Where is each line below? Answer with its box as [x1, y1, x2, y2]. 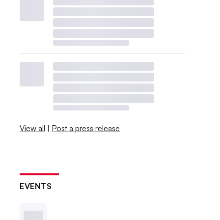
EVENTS [20, 181, 52, 191]
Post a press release [52, 123, 120, 133]
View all [20, 123, 46, 133]
